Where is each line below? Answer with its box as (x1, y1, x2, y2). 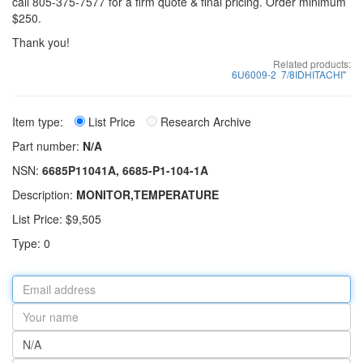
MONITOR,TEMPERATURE (76, 186, 219, 203)
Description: (12, 186, 76, 203)
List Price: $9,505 (12, 211, 101, 227)
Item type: (12, 113, 66, 130)
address (11, 291, 56, 307)
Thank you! (12, 34, 70, 50)
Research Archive (157, 113, 251, 130)
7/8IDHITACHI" (281, 67, 346, 81)
